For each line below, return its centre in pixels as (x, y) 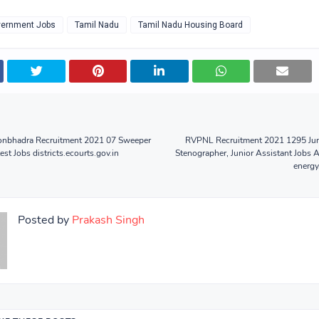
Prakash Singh (107, 220)
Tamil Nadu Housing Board (190, 25)
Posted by (43, 220)
